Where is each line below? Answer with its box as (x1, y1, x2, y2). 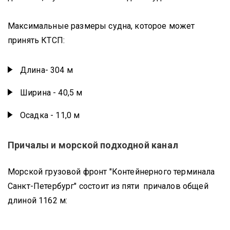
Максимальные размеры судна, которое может (8, 21, 195, 31)
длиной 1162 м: (8, 196, 68, 205)
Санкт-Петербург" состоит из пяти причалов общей (8, 181, 208, 191)
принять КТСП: (8, 35, 65, 45)
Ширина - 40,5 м (20, 88, 83, 98)
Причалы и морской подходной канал (8, 140, 178, 150)
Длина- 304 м (20, 65, 73, 75)
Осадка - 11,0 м (20, 110, 80, 120)
